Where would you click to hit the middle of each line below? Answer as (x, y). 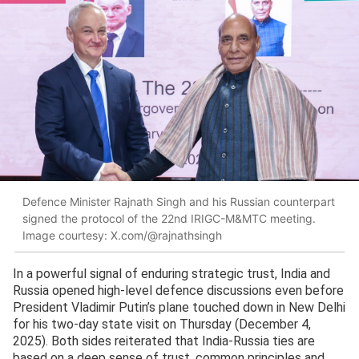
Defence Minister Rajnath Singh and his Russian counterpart (179, 201)
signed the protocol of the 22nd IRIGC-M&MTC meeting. (169, 218)
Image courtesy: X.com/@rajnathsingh (122, 235)
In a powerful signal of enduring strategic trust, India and (171, 274)
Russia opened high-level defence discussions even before (178, 291)
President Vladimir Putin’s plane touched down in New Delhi (179, 308)
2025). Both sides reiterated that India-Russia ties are (164, 341)
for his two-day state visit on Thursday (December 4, (162, 325)
